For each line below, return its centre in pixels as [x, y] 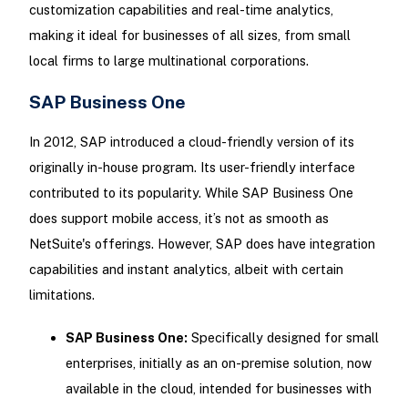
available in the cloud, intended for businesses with [218, 389]
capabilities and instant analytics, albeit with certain [186, 269]
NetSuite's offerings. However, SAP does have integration [202, 243]
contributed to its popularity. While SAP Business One [191, 192]
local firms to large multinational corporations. [168, 60]
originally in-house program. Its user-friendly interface [192, 167]
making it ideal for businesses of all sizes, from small [189, 35]
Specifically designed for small [283, 338]
